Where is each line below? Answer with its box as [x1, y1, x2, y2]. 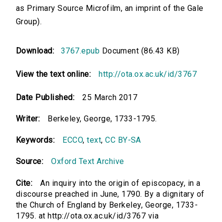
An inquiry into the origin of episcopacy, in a [40, 178, 201, 188]
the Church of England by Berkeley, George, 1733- [16, 200, 198, 210]
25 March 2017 [82, 93, 138, 103]
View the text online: [16, 69, 91, 79]
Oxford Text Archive [51, 157, 124, 166]
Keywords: [16, 135, 55, 145]
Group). [16, 17, 42, 27]
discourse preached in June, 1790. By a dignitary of [16, 189, 205, 199]
